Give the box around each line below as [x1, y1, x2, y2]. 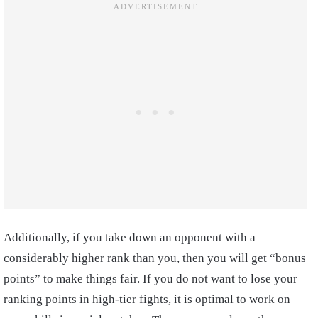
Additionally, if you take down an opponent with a [4, 231, 256, 245]
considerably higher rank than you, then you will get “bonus [4, 251, 306, 265]
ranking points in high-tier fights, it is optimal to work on [4, 292, 290, 307]
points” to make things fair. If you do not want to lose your [4, 272, 297, 286]
